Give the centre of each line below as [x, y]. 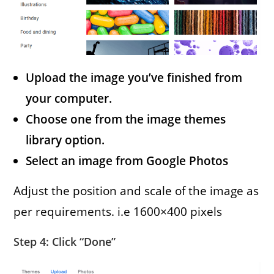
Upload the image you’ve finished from [134, 77]
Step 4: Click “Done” [65, 241]
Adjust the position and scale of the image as [136, 191]
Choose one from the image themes [126, 119]
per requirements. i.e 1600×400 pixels [118, 211]
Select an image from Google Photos [127, 161]
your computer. [69, 98]
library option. [65, 140]
